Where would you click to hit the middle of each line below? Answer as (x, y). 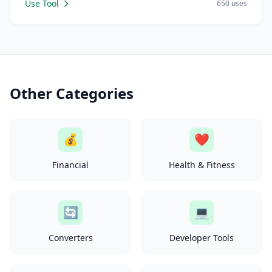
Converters (70, 238)
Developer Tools (202, 238)
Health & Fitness (202, 165)
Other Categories (72, 93)
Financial (70, 165)
